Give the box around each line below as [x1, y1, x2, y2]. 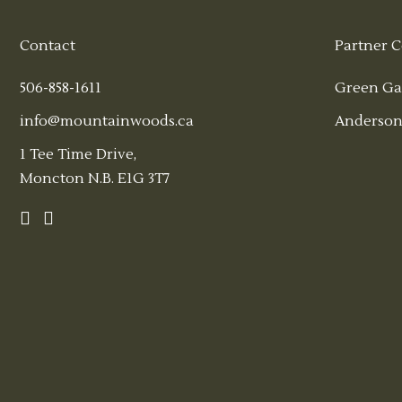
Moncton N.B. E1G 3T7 [20, 170, 170, 188]
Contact [20, 37, 75, 56]
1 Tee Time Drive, [20, 145, 136, 164]
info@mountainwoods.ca [20, 112, 194, 131]
